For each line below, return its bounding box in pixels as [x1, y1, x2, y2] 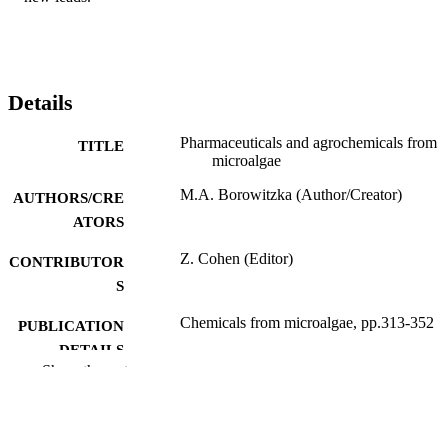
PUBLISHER [37, 382, 124, 399]
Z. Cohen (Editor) [180, 250, 293, 268]
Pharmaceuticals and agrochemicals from [180, 134, 437, 152]
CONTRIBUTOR [9, 254, 124, 271]
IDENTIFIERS [26, 422, 124, 439]
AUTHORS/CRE [13, 190, 124, 207]
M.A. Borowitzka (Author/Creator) [180, 186, 402, 204]
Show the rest [42, 362, 128, 380]
